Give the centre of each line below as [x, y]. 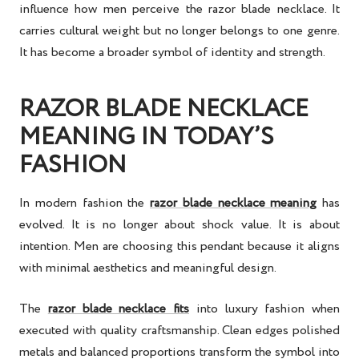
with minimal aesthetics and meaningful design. [148, 268]
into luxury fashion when [264, 309]
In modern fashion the [85, 204]
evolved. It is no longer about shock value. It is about [179, 225]
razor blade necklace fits [118, 309]
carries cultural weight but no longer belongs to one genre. [179, 31]
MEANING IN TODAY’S [147, 138]
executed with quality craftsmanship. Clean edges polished [179, 331]
